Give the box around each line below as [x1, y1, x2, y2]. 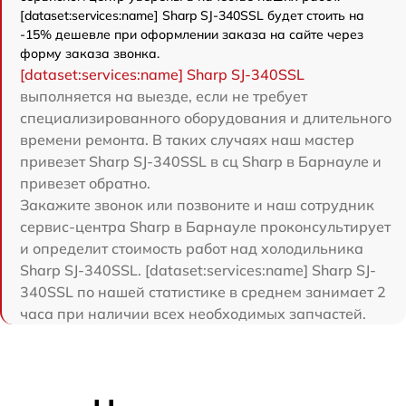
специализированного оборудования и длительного [20, 108, 391, 127]
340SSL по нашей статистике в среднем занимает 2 [20, 282, 386, 301]
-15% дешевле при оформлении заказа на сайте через [20, 25, 363, 43]
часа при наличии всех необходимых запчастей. [20, 304, 366, 323]
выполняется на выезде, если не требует [20, 86, 307, 105]
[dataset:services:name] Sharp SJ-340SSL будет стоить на [20, 6, 364, 24]
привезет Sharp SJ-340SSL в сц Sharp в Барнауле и [20, 151, 382, 170]
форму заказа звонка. [20, 44, 159, 62]
